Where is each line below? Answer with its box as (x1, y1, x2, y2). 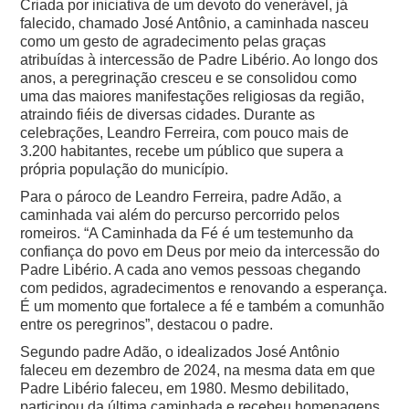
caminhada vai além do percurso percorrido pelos (20, 207, 341, 224)
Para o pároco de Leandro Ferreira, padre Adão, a (20, 189, 342, 205)
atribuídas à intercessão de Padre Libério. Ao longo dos (20, 52, 379, 68)
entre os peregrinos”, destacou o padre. (20, 317, 274, 333)
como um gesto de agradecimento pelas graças (20, 34, 327, 50)
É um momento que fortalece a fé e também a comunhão (20, 299, 385, 315)
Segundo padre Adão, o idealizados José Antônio (20, 344, 341, 361)
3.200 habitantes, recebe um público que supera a (20, 143, 344, 160)
